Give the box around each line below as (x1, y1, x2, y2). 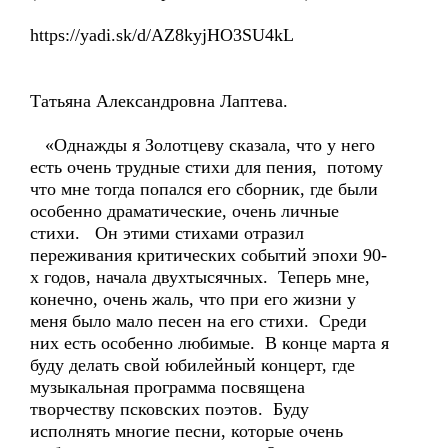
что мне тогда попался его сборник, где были (30, 179, 378, 199)
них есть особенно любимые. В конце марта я (30, 333, 389, 353)
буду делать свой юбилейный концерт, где (30, 355, 355, 375)
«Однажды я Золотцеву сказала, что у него (30, 135, 375, 155)
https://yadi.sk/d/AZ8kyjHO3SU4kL (30, 25, 294, 45)
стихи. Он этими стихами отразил (30, 223, 304, 243)
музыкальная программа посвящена (30, 377, 305, 397)
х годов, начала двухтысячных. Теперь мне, (30, 267, 370, 287)
